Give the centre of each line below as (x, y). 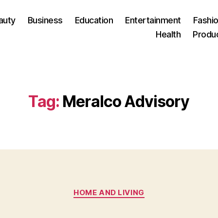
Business (45, 20)
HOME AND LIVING (109, 192)
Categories (130, 188)
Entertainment (153, 20)
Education (94, 20)
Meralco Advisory (126, 101)
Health (168, 34)
